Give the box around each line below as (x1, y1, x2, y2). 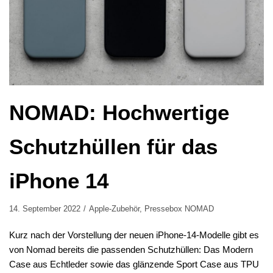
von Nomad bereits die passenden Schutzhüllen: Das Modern (9, 244, 253, 255)
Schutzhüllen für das (9, 135, 218, 159)
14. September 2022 (9, 204, 80, 214)
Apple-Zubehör (89, 204, 140, 214)
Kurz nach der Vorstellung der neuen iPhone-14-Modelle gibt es (9, 230, 259, 241)
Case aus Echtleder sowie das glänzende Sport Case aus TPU (9, 259, 259, 270)
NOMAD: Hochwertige (9, 101, 229, 125)
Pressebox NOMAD (144, 204, 214, 214)
